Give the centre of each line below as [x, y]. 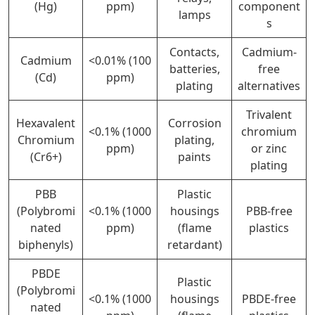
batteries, [194, 69]
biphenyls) [46, 244]
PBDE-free [269, 298]
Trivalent [269, 114]
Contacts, [194, 52]
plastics [269, 227]
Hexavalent [46, 123]
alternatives [269, 85]
